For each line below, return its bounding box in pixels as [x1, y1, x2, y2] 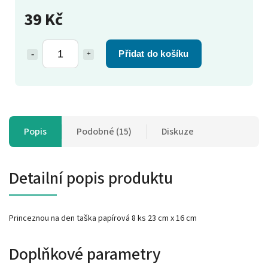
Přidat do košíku [118, 48, 189, 59]
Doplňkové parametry [9, 242, 160, 266]
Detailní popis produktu [9, 166, 173, 190]
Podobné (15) [77, 124, 132, 138]
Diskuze [162, 124, 194, 138]
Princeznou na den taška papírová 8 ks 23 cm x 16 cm [9, 212, 197, 224]
